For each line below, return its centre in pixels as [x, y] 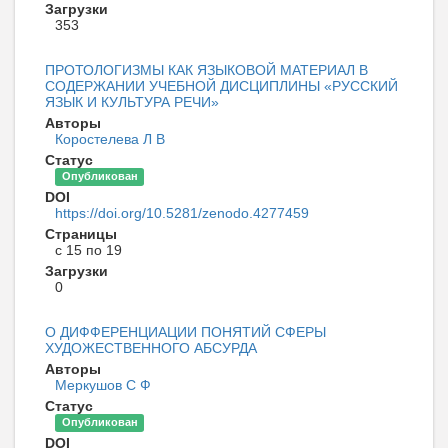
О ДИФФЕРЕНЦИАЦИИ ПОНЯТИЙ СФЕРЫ [185, 331]
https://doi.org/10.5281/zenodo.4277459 [182, 212]
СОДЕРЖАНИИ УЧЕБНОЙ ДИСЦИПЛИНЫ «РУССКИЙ [221, 85]
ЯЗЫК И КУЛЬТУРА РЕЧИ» [132, 101]
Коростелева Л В [110, 138]
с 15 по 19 [88, 249]
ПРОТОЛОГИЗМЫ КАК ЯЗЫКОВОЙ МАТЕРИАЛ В [206, 69]
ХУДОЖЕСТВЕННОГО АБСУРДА [151, 347]
